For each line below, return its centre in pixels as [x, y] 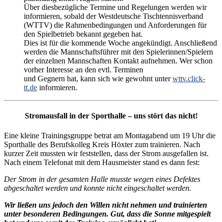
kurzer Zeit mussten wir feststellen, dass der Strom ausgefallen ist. [106, 153]
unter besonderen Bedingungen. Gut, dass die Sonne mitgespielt [107, 214]
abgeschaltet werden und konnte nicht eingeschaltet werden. [98, 188]
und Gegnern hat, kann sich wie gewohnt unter [98, 79]
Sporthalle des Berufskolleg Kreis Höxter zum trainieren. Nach [102, 144]
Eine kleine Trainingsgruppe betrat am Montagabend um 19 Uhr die [110, 135]
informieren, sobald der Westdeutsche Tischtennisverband [113, 16]
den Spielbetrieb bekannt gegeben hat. [83, 34]
